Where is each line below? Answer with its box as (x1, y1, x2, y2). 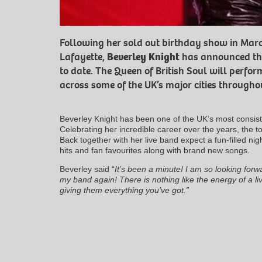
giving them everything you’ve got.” (60, 185, 189, 195)
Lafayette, (60, 50, 105, 64)
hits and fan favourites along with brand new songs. (60, 145, 250, 155)
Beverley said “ (60, 164, 115, 174)
